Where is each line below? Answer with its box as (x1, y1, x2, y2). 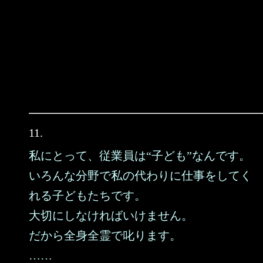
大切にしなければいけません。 (29, 209, 193, 222)
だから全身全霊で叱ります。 (29, 229, 181, 242)
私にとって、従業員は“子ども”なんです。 (29, 149, 251, 162)
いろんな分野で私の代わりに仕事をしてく (29, 169, 252, 182)
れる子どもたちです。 (29, 189, 146, 202)
